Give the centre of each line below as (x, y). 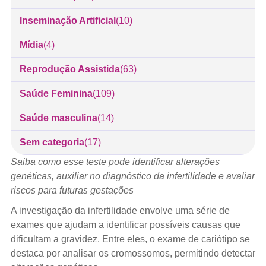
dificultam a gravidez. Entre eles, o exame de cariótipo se (130, 239)
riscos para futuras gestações (72, 190)
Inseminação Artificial (67, 20)
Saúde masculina (58, 118)
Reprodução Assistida (69, 69)
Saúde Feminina (56, 93)
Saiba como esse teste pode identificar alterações (115, 161)
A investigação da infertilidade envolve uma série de (120, 210)
